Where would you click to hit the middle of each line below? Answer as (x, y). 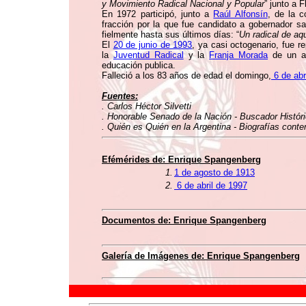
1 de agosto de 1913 (214, 172)
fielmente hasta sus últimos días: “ (170, 34)
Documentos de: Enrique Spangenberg (184, 220)
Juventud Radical (148, 55)
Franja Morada (239, 55)
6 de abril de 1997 (211, 185)
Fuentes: (120, 96)
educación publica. (139, 65)
